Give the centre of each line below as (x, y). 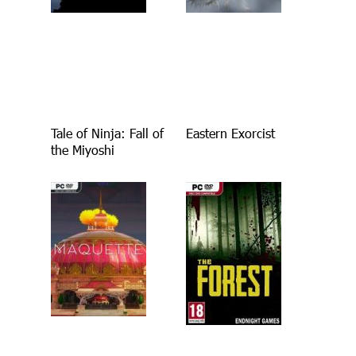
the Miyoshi (83, 150)
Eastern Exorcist (230, 133)
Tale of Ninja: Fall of (107, 133)
